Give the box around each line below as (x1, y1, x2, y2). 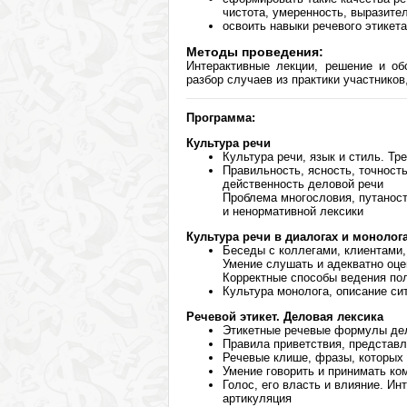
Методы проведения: (186, 45, 323, 59)
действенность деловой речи (223, 177, 383, 191)
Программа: (186, 111, 255, 124)
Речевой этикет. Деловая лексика (186, 310, 383, 323)
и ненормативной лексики (223, 204, 363, 218)
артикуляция (223, 392, 292, 405)
